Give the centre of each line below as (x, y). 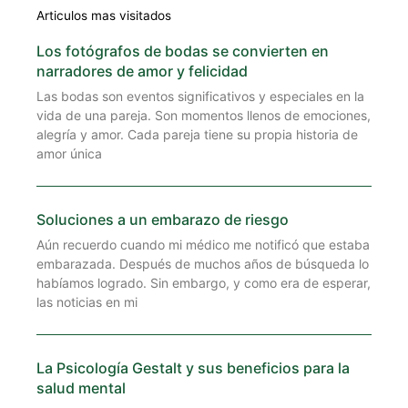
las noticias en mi (87, 301)
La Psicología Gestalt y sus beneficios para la (193, 367)
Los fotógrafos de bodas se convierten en (183, 51)
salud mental (81, 388)
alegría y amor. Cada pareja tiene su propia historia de (197, 135)
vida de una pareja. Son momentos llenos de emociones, (204, 116)
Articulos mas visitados (104, 16)
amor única (69, 154)
